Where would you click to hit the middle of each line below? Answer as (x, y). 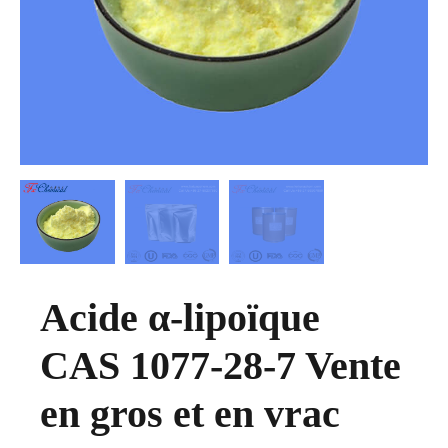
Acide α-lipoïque (180, 318)
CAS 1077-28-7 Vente (220, 366)
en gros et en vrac (190, 414)
